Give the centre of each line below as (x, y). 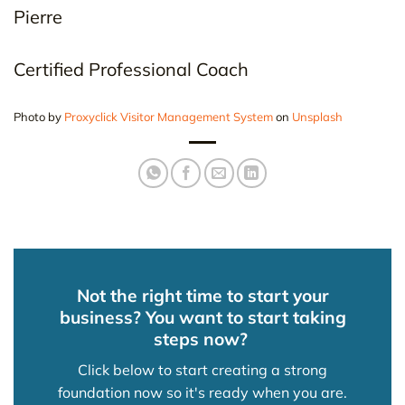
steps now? (202, 339)
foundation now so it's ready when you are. (202, 392)
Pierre (38, 17)
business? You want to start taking (202, 318)
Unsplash (317, 117)
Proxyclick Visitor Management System (169, 117)
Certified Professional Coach (131, 70)
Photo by (39, 117)
